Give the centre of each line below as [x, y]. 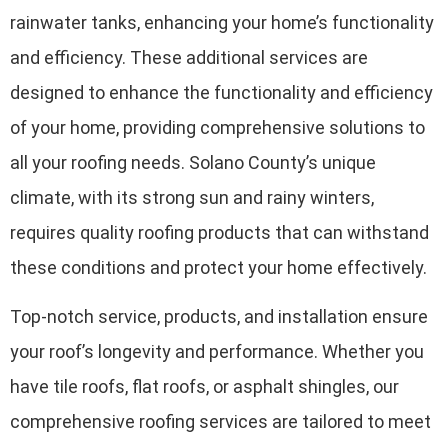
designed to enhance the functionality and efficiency [221, 92]
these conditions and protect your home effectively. [218, 267]
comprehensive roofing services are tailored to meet [220, 421]
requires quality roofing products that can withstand [219, 232]
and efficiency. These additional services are [189, 57]
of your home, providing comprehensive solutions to [217, 127]
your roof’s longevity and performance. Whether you [217, 351]
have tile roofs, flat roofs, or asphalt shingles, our [204, 386]
